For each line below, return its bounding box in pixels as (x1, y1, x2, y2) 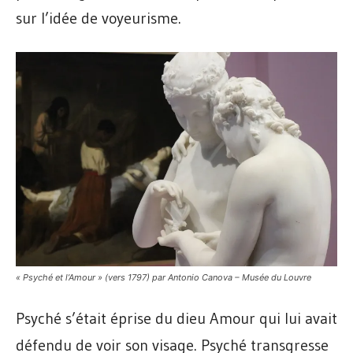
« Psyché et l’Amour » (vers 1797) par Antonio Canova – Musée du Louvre (16, 272, 311, 284)
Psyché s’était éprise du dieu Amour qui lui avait (16, 309, 337, 329)
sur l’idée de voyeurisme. (16, 9, 181, 28)
